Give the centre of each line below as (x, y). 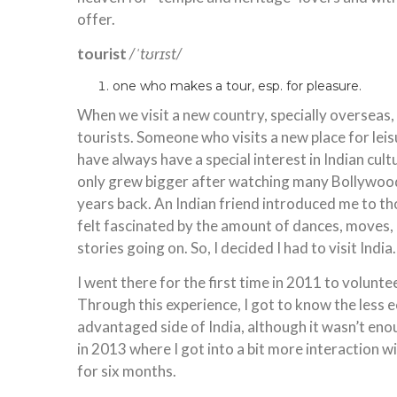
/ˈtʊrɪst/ (156, 53)
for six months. (127, 370)
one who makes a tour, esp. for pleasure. (237, 86)
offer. (96, 19)
